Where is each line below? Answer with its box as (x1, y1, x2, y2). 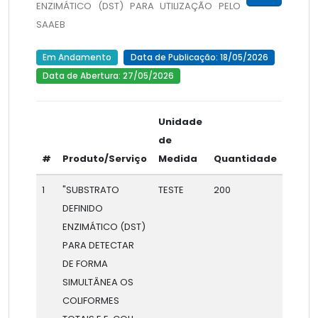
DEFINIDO (62, 201, 103, 215)
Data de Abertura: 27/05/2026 (42, 70, 174, 82)
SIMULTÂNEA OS (62, 275, 133, 289)
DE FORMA (62, 256, 108, 270)
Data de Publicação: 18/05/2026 (130, 51, 268, 63)
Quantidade (213, 151, 277, 165)
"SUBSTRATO (62, 182, 119, 197)
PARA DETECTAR (62, 238, 134, 252)
